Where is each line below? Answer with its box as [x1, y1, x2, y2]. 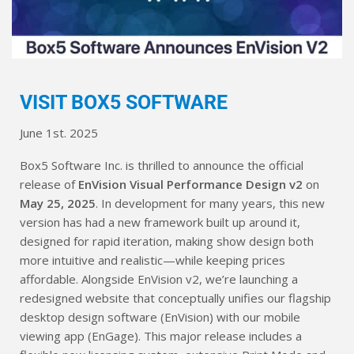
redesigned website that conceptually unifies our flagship [20, 289, 331, 306]
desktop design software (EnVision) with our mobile [20, 308, 300, 325]
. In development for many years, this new [96, 194, 325, 211]
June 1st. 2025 [20, 124, 98, 141]
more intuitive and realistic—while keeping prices [20, 251, 285, 268]
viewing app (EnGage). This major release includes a [20, 327, 302, 344]
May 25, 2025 [20, 194, 96, 211]
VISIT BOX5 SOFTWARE [20, 90, 228, 114]
